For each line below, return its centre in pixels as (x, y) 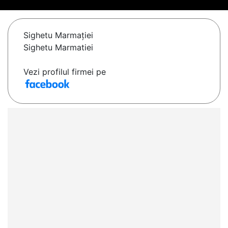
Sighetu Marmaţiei (58, 35)
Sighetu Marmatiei (58, 48)
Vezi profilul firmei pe (65, 72)
